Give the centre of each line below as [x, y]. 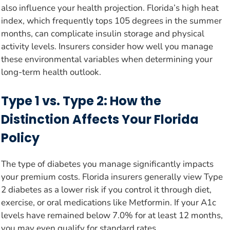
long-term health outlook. [51, 72]
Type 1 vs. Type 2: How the [81, 101]
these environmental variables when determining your [107, 60]
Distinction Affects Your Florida [100, 119]
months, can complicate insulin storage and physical [103, 34]
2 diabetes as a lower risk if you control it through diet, [106, 189]
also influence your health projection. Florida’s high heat [110, 8]
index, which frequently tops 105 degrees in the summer [111, 21]
